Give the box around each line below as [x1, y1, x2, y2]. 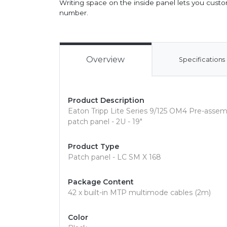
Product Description [68, 96, 144, 105]
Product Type [68, 142, 119, 151]
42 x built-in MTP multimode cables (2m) [68, 188, 211, 197]
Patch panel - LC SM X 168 [68, 153, 161, 162]
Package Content [68, 177, 134, 186]
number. [59, 9, 88, 17]
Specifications [179, 56, 225, 63]
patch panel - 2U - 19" [68, 117, 142, 126]
